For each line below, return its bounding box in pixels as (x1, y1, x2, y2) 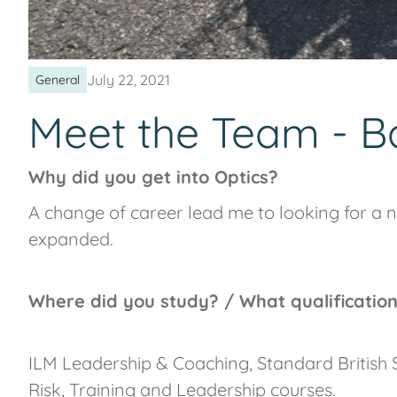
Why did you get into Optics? (28, 165, 278, 188)
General (35, 71, 80, 88)
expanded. (28, 227, 113, 250)
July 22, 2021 (87, 70, 170, 89)
